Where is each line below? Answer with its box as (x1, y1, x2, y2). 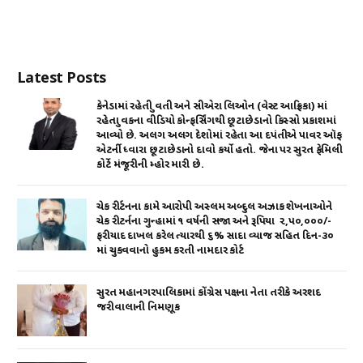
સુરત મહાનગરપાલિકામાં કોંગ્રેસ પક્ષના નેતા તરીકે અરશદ (96, 285, 321, 300)
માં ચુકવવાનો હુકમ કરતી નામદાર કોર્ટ (96, 243, 245, 258)
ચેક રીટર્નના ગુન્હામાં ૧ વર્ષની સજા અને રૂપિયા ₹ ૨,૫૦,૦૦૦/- (96, 214, 331, 228)
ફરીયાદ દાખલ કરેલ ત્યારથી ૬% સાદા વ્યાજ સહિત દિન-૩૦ (96, 228, 335, 243)
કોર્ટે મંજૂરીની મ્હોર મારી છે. (96, 157, 204, 172)
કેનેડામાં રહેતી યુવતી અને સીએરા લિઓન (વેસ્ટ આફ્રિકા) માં (96, 99, 327, 113)
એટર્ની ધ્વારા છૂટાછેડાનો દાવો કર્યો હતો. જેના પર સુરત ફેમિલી (96, 143, 344, 157)
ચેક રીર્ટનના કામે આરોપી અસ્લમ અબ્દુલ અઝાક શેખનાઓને (96, 199, 332, 214)
